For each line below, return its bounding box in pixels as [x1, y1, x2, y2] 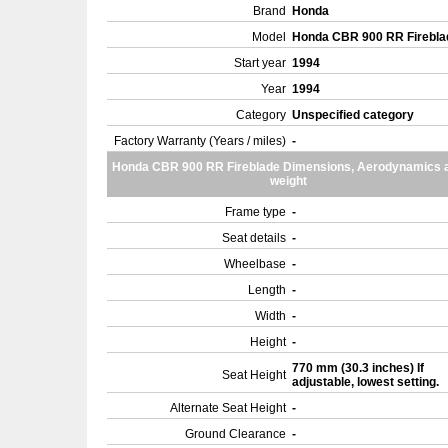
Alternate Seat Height [170, 401, 286, 415]
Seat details [222, 231, 286, 245]
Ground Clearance [185, 427, 286, 441]
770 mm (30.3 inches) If [292, 361, 424, 375]
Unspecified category [292, 108, 417, 122]
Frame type [225, 205, 286, 219]
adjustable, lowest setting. [292, 375, 442, 389]
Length [248, 283, 286, 297]
